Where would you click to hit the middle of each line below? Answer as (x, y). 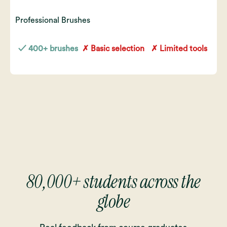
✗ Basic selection (113, 49)
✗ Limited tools (179, 49)
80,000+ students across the (113, 182)
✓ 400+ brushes (48, 49)
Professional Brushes (53, 21)
